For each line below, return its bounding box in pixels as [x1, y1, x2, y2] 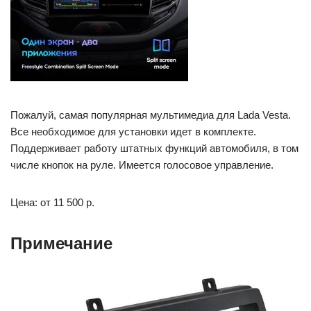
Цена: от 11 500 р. [10, 196, 94, 208]
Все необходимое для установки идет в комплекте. [10, 126, 256, 137]
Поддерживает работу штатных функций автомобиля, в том [10, 142, 299, 154]
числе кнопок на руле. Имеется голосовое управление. [10, 159, 274, 171]
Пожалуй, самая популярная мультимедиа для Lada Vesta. [10, 109, 291, 121]
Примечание [10, 234, 112, 253]
